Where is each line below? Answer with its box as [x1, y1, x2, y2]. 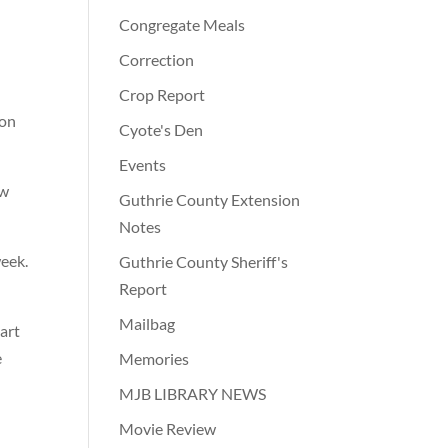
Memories [119, 349, 190, 369]
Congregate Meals [119, 15, 246, 35]
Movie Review [119, 419, 217, 439]
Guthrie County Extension [119, 190, 301, 210]
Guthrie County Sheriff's [119, 252, 289, 272]
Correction [119, 50, 195, 70]
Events [119, 155, 167, 175]
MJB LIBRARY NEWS [119, 384, 267, 404]
